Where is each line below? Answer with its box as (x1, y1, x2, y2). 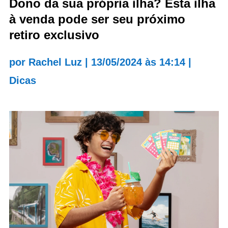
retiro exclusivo (9, 27, 99, 42)
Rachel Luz (28, 56, 82, 68)
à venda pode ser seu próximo (9, 12, 185, 26)
